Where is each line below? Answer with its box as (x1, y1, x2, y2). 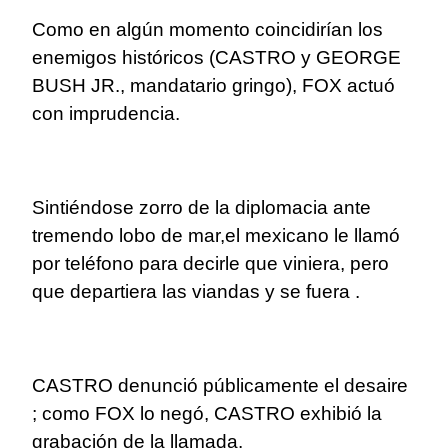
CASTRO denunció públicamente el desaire (32, 375, 408, 397)
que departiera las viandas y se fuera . (32, 281, 360, 303)
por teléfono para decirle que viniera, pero (32, 253, 389, 275)
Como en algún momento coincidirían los (32, 19, 383, 41)
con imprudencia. (32, 103, 180, 125)
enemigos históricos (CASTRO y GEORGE (32, 47, 401, 69)
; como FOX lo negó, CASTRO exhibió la (32, 403, 382, 425)
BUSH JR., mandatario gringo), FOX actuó (32, 75, 395, 97)
